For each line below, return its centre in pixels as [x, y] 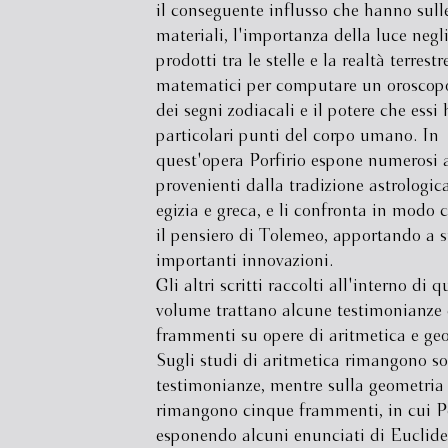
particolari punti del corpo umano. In [297, 136]
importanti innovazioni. [244, 261]
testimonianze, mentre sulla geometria [299, 386]
